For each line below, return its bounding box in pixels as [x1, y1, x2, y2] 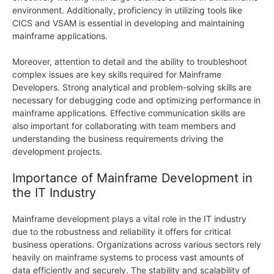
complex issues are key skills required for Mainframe [12, 69, 221, 80]
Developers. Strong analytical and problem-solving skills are [12, 82, 251, 93]
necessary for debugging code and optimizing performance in [12, 95, 261, 106]
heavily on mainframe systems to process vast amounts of [12, 252, 244, 263]
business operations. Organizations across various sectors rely [12, 239, 261, 250]
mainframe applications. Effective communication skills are [12, 108, 245, 119]
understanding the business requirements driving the [12, 133, 223, 144]
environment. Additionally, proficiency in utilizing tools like [12, 5, 242, 16]
